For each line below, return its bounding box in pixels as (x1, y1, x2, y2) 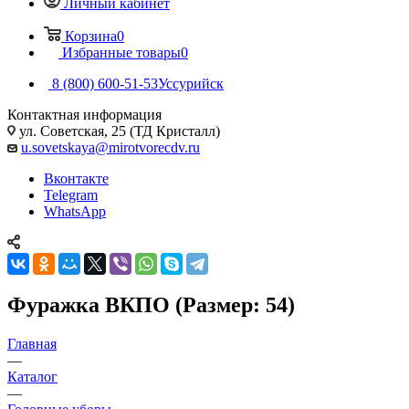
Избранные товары (62, 44, 181, 60)
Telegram (44, 186, 98, 203)
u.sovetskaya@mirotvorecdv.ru (21, 139, 200, 155)
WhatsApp (44, 203, 106, 219)
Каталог (7, 368, 58, 384)
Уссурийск (158, 75, 224, 91)
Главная (7, 335, 57, 351)
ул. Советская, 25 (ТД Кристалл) (16, 122, 220, 139)
